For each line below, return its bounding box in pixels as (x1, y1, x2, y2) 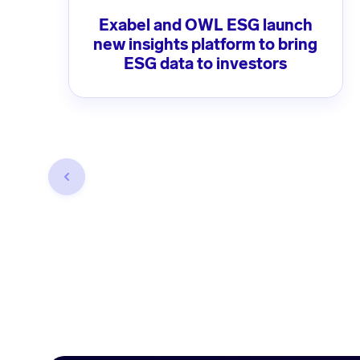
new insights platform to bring (93, 35, 318, 55)
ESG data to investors (124, 54, 288, 74)
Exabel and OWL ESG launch (98, 15, 313, 35)
